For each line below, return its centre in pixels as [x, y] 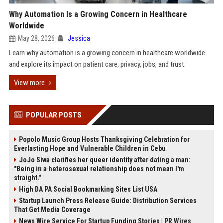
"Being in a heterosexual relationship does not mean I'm [99, 169]
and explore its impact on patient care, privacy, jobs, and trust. [97, 64]
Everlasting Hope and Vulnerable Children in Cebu [90, 148]
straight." [27, 178]
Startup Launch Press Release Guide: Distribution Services [108, 201]
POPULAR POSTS [54, 115]
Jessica [79, 38]
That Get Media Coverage [52, 210]
